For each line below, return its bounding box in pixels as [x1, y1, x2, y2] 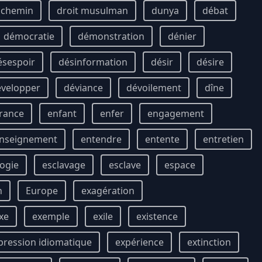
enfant [47, 107, 77, 120]
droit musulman [57, 4, 128, 17]
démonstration [78, 30, 144, 43]
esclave [109, 158, 141, 171]
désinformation [58, 56, 127, 68]
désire [196, 56, 224, 68]
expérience [115, 236, 164, 249]
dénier [168, 30, 196, 43]
